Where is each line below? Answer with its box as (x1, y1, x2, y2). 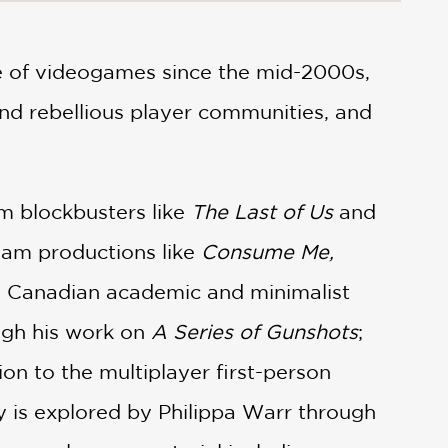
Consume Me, (201, 240, 334, 263)
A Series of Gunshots (151, 320, 358, 343)
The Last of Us (191, 200, 333, 223)
